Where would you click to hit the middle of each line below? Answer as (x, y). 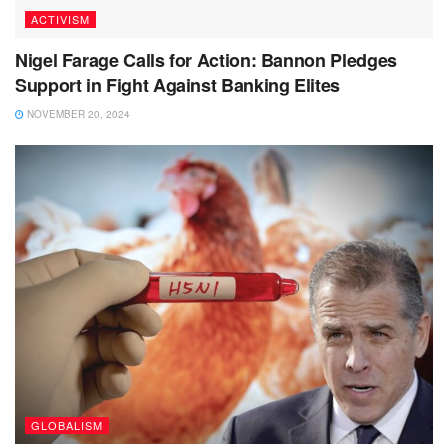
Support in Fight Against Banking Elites (177, 85)
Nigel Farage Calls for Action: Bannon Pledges (206, 60)
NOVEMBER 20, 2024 (77, 114)
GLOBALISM (67, 424)
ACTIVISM (60, 19)
